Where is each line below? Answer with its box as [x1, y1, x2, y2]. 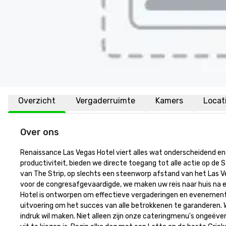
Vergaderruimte [76, 96, 135, 105]
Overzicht [18, 96, 55, 105]
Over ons [20, 127, 59, 138]
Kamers [155, 96, 183, 105]
